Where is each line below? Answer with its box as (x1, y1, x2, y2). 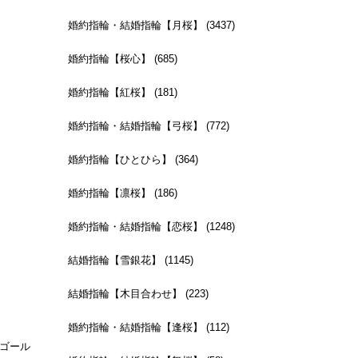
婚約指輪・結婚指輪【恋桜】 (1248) (68, 220, 235, 233)
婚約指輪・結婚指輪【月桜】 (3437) (68, 18, 235, 31)
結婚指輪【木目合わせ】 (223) (68, 287, 209, 300)
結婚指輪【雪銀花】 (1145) (68, 253, 193, 266)
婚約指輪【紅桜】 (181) (68, 86, 177, 98)
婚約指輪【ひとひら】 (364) (68, 153, 198, 165)
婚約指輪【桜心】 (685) (68, 52, 177, 65)
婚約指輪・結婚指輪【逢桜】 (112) (68, 320, 229, 333)
